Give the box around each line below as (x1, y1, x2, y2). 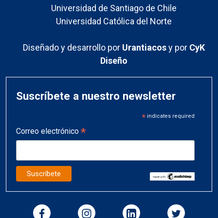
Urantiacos (122, 42, 168, 53)
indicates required (145, 112, 195, 119)
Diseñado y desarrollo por (23, 42, 122, 53)
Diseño (100, 55, 127, 66)
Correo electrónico (16, 126, 81, 136)
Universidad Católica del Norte (56, 16, 172, 26)
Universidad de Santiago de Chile (51, 2, 177, 13)
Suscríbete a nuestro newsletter (16, 89, 176, 102)
